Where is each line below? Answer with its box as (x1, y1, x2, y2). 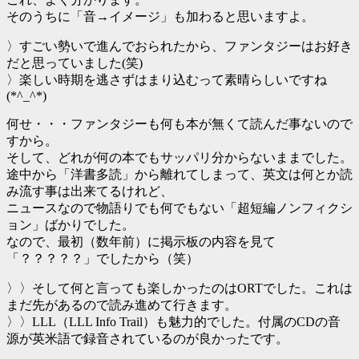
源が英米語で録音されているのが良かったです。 (6, 331, 288, 345)
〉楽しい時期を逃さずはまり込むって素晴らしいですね (6, 72, 327, 87)
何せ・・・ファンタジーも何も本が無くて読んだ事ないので (6, 116, 353, 131)
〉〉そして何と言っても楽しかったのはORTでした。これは (6, 280, 353, 295)
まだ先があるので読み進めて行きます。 (6, 297, 237, 312)
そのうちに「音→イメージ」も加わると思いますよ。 (6, 9, 314, 23)
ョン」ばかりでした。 (6, 217, 135, 232)
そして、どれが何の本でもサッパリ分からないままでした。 (6, 150, 353, 164)
